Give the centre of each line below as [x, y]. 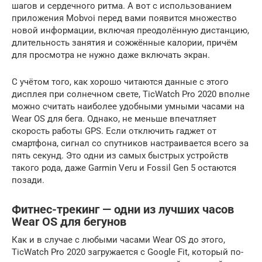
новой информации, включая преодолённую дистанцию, [130, 30]
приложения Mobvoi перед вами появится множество [124, 18]
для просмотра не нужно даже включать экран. [111, 55]
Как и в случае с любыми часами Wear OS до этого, [118, 239]
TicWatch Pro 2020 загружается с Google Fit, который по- [127, 252]
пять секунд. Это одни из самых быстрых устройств [120, 155]
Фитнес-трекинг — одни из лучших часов [123, 210]
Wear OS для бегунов [69, 222]
